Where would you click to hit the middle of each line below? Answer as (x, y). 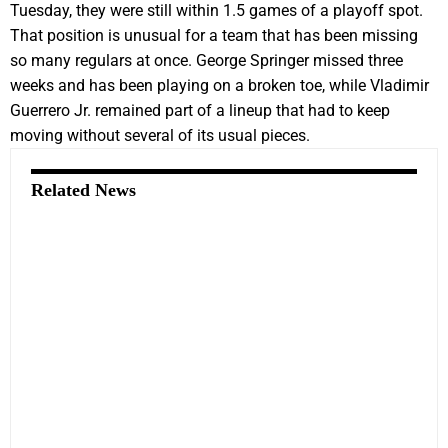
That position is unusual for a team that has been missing (214, 35)
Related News (83, 189)
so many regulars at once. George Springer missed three (206, 60)
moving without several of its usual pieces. (160, 135)
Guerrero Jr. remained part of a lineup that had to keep (200, 110)
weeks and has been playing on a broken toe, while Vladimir (219, 85)
